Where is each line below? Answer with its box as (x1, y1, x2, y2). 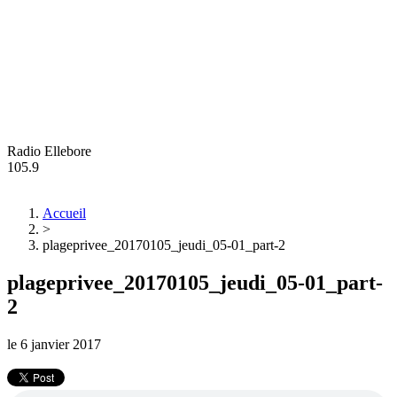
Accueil (43, 206, 86, 221)
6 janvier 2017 (20, 336, 101, 352)
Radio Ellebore (7, 144, 91, 159)
